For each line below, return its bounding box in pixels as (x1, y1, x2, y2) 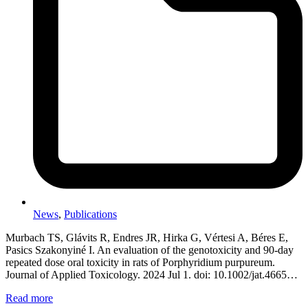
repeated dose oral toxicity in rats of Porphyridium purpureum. (5, 256, 275, 269)
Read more (5, 292, 53, 305)
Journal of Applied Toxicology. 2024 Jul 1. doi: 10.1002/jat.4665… (5, 269, 298, 281)
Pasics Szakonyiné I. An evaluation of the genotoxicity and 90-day (5, 244, 294, 256)
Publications (64, 208, 117, 221)
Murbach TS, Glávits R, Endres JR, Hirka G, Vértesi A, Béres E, (5, 232, 288, 244)
